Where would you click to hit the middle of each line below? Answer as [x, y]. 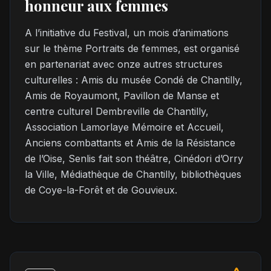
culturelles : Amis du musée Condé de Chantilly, [134, 80]
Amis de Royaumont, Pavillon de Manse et [122, 96]
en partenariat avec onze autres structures [124, 64]
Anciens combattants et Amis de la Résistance [130, 143]
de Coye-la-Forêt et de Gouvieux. [101, 190]
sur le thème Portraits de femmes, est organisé [132, 48]
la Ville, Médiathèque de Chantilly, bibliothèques [133, 174]
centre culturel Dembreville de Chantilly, [117, 111]
